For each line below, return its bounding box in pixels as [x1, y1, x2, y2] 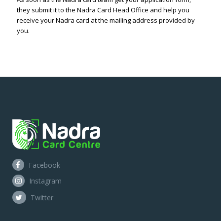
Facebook [27, 160, 60, 170]
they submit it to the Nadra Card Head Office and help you [16, 5, 189, 15]
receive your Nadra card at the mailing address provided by [16, 16, 195, 25]
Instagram [27, 176, 62, 185]
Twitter [29, 192, 53, 202]
